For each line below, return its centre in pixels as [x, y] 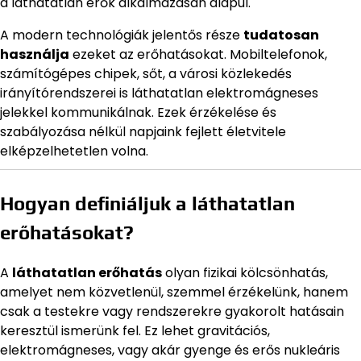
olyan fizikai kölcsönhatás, [245, 273]
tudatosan [281, 35]
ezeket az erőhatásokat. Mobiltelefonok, [198, 55]
